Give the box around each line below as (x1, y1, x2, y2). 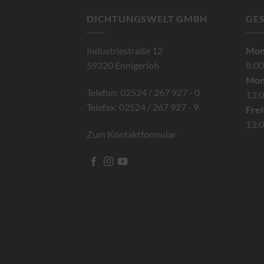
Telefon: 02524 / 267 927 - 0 (87, 86, 200, 98)
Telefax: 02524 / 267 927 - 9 (87, 101, 199, 113)
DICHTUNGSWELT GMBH (87, 12, 207, 24)
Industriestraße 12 (87, 45, 163, 57)
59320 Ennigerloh (87, 60, 159, 71)
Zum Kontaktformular (87, 128, 176, 140)
